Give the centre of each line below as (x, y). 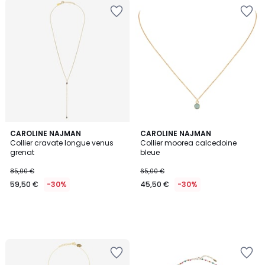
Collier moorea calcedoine (188, 143)
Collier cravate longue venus (62, 143)
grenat (22, 152)
